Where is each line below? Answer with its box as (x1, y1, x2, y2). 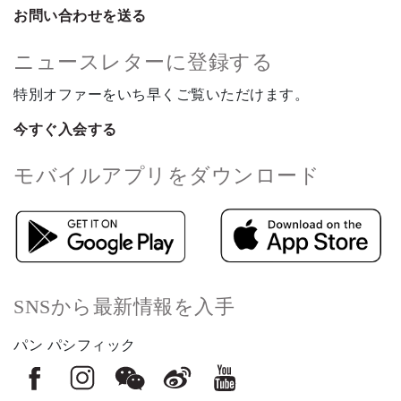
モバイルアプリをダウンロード (13, 165, 320, 187)
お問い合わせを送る (13, 8, 147, 23)
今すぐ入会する (13, 122, 117, 137)
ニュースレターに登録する (13, 51, 273, 73)
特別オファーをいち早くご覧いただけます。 (13, 87, 309, 102)
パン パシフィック (13, 337, 136, 354)
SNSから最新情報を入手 (13, 294, 235, 318)
